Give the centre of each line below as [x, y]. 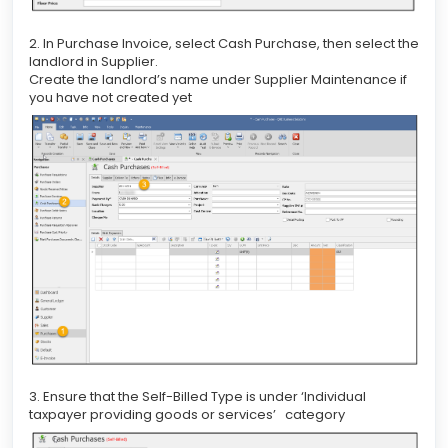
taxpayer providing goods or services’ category [188, 415]
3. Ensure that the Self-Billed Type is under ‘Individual [197, 397]
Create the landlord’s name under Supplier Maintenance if [218, 80]
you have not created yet [112, 98]
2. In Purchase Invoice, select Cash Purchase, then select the [224, 44]
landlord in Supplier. [98, 62]
